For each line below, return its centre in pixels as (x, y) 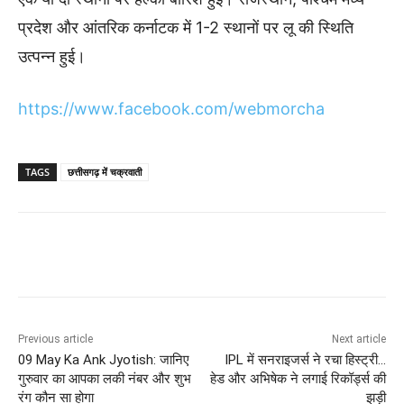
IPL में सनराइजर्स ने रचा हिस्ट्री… (305, 360)
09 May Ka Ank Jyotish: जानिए (104, 360)
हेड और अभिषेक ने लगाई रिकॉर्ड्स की (298, 379)
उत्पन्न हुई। (52, 56)
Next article (358, 339)
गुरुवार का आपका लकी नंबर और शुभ (105, 379)
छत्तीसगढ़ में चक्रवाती (105, 172)
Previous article (55, 339)
